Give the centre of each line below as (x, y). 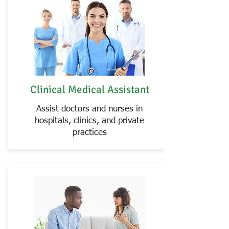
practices (89, 133)
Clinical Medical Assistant (89, 89)
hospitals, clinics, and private (89, 121)
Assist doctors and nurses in (89, 109)
